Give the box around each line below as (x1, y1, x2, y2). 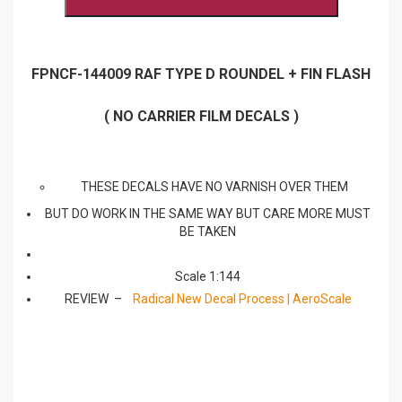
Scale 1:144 (175, 269, 240, 284)
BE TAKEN (179, 224, 236, 240)
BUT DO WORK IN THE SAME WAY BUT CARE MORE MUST (45, 206, 371, 222)
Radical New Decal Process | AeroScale (132, 292, 352, 307)
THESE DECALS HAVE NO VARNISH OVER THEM (81, 179, 348, 195)
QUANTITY (160, 29, 211, 42)
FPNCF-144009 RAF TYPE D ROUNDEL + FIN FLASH (31, 66, 371, 83)
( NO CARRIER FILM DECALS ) (103, 108, 299, 126)
